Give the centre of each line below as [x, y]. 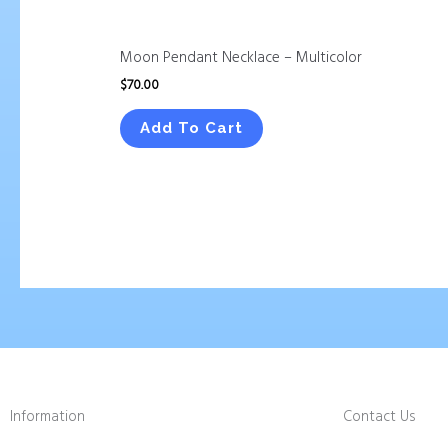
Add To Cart [192, 127]
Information [47, 416]
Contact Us [380, 416]
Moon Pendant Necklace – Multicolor [241, 57]
